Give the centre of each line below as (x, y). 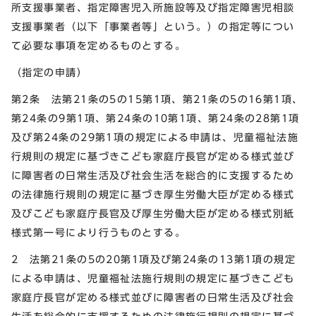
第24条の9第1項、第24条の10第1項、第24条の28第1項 (156, 118)
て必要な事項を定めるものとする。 (99, 46)
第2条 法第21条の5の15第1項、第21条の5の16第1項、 (157, 99)
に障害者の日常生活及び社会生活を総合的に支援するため (153, 175)
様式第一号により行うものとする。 (99, 232)
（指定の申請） (50, 72)
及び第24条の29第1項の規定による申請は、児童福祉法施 (155, 137)
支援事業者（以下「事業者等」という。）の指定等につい (153, 27)
